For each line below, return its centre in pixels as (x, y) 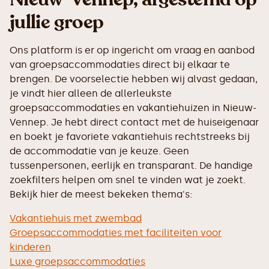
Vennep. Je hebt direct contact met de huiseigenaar (134, 122)
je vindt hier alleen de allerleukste (91, 93)
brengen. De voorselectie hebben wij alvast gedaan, (134, 79)
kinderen (30, 247)
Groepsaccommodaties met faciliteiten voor (116, 233)
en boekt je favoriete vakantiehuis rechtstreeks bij (130, 137)
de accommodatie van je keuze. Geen (99, 151)
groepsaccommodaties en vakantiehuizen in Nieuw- (133, 108)
